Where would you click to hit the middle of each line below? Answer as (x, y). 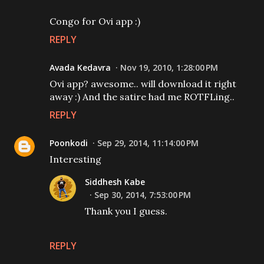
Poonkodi (69, 143)
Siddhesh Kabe (115, 182)
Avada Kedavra (80, 67)
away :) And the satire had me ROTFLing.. (142, 97)
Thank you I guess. (126, 211)
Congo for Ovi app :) (95, 21)
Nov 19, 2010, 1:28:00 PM (169, 67)
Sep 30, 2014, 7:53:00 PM (143, 195)
